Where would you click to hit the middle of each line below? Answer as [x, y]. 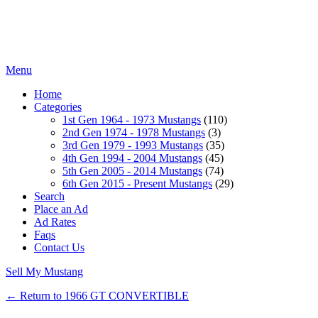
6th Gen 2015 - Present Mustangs [137, 183]
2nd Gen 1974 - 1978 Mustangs [134, 132]
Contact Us [59, 247]
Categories [58, 107]
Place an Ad [61, 209]
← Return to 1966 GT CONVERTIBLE [97, 296]
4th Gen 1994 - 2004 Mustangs [132, 158]
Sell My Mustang [44, 272]
